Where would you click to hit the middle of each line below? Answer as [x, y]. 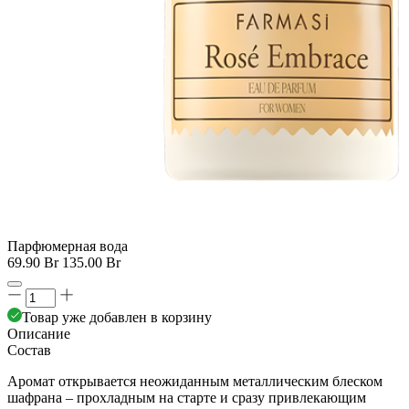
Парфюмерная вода [68, 246]
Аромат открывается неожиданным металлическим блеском [195, 381]
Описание [39, 334]
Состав [29, 350]
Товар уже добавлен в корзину [117, 317]
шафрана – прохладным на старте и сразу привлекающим [187, 398]
